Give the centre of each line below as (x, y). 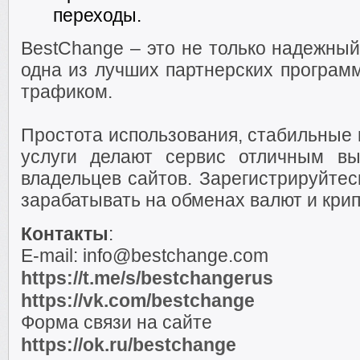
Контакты (65, 234)
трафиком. (67, 92)
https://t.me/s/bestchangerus (147, 278)
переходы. (97, 15)
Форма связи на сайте (117, 322)
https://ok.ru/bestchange (129, 345)
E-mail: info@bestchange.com (145, 256)
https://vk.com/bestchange (138, 301)
